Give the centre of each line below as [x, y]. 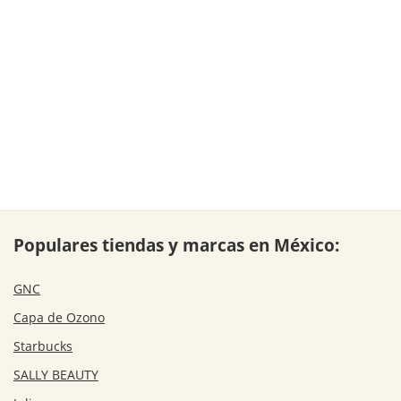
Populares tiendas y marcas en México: [176, 245]
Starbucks [43, 346]
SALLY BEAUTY [56, 374]
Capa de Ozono [59, 317]
